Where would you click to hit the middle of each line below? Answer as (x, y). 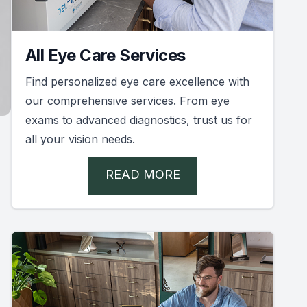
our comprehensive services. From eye (127, 100)
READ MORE (143, 174)
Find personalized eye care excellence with (137, 81)
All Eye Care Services (106, 55)
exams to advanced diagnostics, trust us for (139, 120)
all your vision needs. (80, 139)
